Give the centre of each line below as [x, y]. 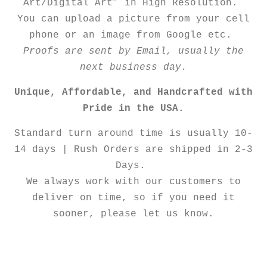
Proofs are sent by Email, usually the [133, 51]
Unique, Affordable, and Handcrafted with [133, 92]
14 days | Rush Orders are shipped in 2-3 [133, 149]
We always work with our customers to [133, 181]
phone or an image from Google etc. [133, 35]
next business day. [133, 67]
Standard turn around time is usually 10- [133, 133]
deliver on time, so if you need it [133, 198]
